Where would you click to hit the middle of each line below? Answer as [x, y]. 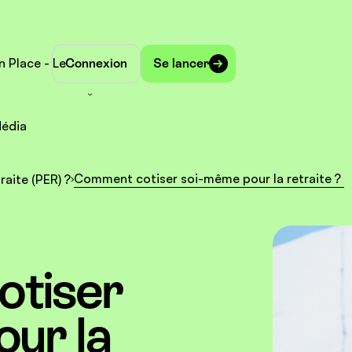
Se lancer [181, 63]
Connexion [96, 63]
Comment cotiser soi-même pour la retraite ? [209, 178]
